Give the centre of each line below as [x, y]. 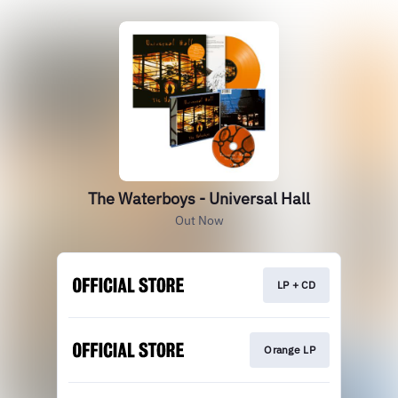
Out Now [199, 220]
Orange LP [290, 350]
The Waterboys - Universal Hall [199, 199]
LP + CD [296, 285]
